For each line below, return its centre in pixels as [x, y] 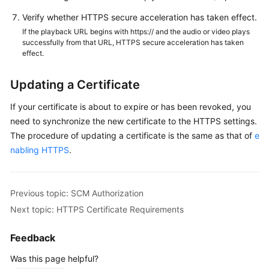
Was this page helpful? [54, 259]
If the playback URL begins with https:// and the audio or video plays [136, 32]
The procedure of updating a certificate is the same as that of [132, 136]
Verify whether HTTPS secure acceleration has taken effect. [140, 17]
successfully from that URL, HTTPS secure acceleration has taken [133, 43]
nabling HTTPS [40, 150]
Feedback [33, 238]
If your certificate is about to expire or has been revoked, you [131, 107]
